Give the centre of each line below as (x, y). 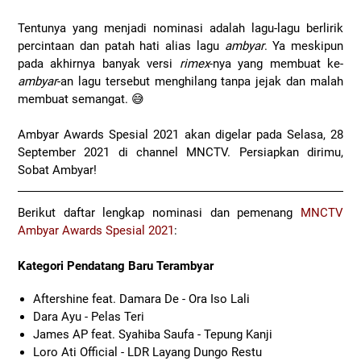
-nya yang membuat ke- (276, 64)
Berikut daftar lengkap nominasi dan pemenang (159, 213)
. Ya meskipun (303, 46)
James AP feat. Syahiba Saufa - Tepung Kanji (152, 335)
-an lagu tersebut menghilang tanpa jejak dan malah (200, 82)
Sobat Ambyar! (57, 170)
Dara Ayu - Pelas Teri (88, 317)
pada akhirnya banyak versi (99, 64)
